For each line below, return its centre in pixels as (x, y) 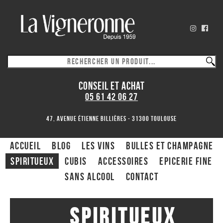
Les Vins (98, 145)
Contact (142, 176)
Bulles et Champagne (170, 145)
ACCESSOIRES (123, 161)
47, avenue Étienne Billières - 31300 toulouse (111, 118)
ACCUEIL (25, 145)
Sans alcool (90, 176)
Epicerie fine (186, 161)
